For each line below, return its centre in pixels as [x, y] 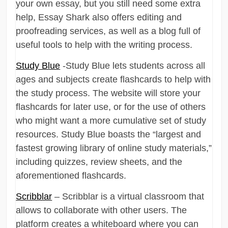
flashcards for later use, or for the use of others [111, 107]
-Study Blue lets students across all [133, 65]
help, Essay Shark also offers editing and [99, 17]
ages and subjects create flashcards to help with [113, 79]
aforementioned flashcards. [71, 175]
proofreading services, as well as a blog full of [108, 31]
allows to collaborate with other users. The [102, 210]
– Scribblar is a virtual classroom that [128, 196]
